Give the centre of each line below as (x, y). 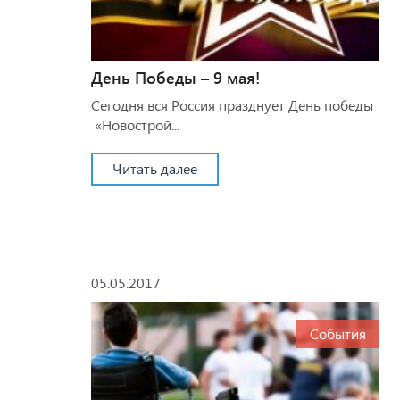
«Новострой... (135, 124)
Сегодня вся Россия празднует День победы (232, 104)
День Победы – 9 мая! (175, 77)
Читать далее (155, 168)
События (337, 333)
